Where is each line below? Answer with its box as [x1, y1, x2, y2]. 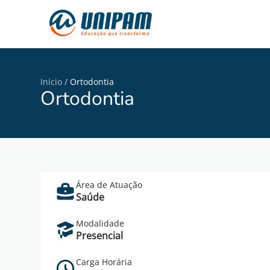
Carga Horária [76, 256, 133, 268]
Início [40, 76, 63, 87]
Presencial [76, 229, 124, 242]
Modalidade [76, 218, 125, 229]
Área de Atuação [76, 179, 143, 190]
